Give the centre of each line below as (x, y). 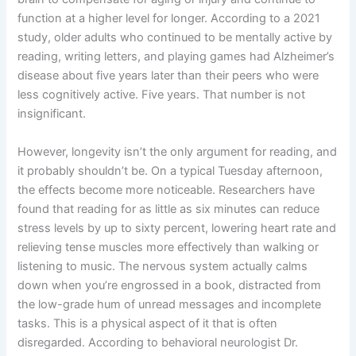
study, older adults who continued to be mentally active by (175, 38)
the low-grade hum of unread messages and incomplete (170, 304)
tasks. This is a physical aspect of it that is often (148, 323)
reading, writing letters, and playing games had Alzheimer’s (176, 57)
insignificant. (52, 114)
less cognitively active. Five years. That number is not (162, 95)
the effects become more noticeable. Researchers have (166, 190)
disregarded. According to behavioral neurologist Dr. (158, 342)
